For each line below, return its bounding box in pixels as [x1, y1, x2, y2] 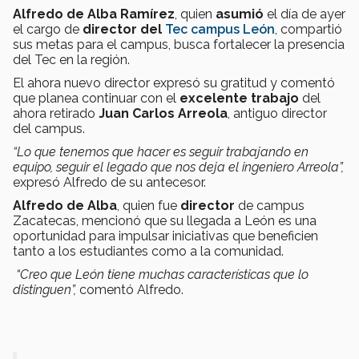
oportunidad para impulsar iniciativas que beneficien [13, 228, 318, 244]
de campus [235, 197, 305, 213]
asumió [216, 6, 267, 22]
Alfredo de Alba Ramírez [13, 6, 175, 22]
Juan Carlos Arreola [99, 105, 228, 121]
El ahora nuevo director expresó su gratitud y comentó [13, 75, 335, 91]
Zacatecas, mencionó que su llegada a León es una [13, 212, 317, 228]
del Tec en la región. [13, 51, 130, 67]
